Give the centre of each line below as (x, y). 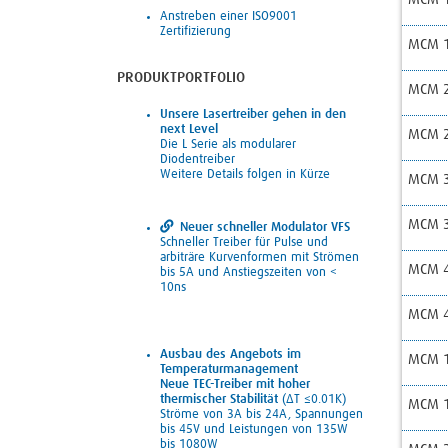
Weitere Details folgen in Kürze (245, 174)
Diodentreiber (197, 159)
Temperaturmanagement (229, 370)
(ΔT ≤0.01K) (314, 400)
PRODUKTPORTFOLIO (181, 77)
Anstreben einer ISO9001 (228, 17)
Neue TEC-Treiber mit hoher (235, 385)
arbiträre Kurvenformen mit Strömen (259, 258)
